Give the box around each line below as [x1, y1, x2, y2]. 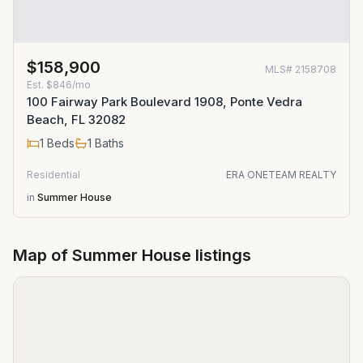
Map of [13, 246, 72, 265]
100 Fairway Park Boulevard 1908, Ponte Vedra [27, 94, 302, 109]
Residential [27, 169, 80, 181]
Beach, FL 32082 [27, 112, 126, 127]
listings [191, 246, 251, 265]
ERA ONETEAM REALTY [226, 169, 336, 181]
